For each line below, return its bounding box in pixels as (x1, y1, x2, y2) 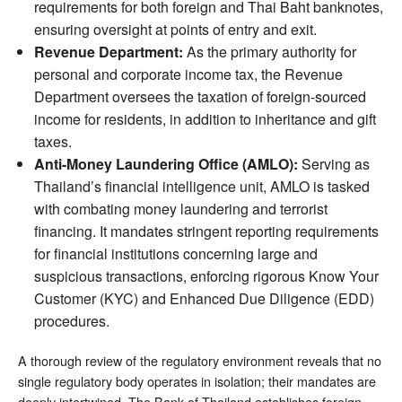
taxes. (33, 130, 72, 152)
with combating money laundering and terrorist (33, 197, 328, 219)
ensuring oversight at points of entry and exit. (33, 18, 317, 39)
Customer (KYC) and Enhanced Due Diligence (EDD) (33, 287, 374, 309)
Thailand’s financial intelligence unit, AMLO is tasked (33, 175, 370, 197)
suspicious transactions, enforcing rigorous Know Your (33, 265, 379, 286)
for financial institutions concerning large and (33, 242, 318, 264)
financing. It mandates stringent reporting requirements (33, 220, 379, 241)
